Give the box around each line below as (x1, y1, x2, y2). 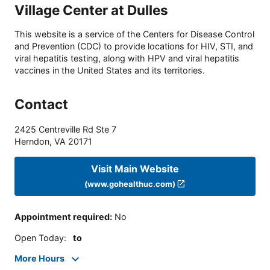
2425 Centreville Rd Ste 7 (14, 124, 116, 135)
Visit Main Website (91, 162, 179, 175)
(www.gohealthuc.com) (84, 178, 175, 189)
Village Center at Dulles (14, 1, 168, 18)
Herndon (14, 136, 49, 147)
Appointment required (14, 212, 110, 222)
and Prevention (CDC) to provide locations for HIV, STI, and (14, 41, 253, 52)
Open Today (14, 232, 64, 243)
